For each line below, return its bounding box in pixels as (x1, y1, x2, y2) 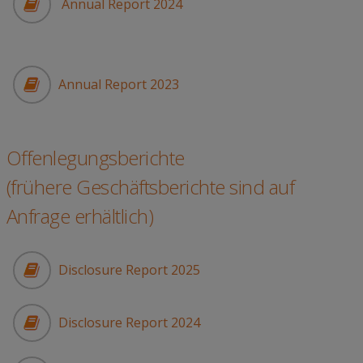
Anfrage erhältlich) (6, 203, 153, 230)
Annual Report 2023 (58, 75, 179, 94)
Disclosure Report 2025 (58, 261, 200, 280)
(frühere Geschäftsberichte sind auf (6, 173, 294, 201)
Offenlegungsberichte (6, 144, 185, 172)
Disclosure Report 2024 (58, 314, 200, 332)
